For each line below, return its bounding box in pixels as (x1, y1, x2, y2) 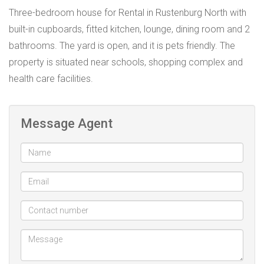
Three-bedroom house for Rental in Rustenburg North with (9, 6, 246, 18)
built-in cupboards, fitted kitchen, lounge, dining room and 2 (9, 23, 250, 35)
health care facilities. (9, 72, 93, 84)
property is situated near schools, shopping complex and (9, 56, 243, 68)
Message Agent (21, 115, 113, 131)
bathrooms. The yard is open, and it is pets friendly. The (9, 39, 235, 51)
